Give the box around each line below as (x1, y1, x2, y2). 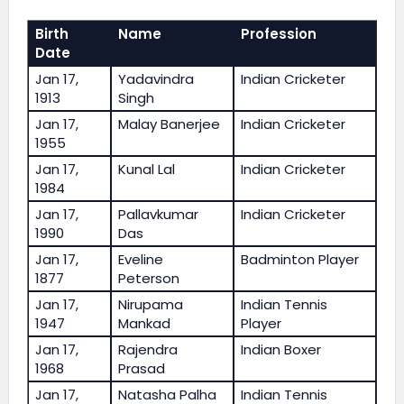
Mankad (118, 313, 171, 333)
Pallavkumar (118, 204, 199, 224)
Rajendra (118, 339, 179, 359)
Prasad (118, 358, 166, 378)
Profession (241, 23, 317, 43)
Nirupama (118, 294, 184, 314)
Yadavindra (118, 69, 195, 88)
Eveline (118, 249, 164, 269)
